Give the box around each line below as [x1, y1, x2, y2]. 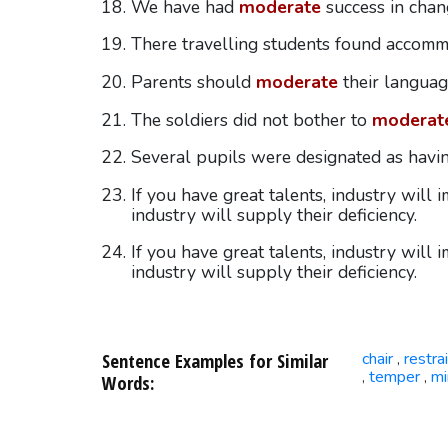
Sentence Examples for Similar [101, 347, 328, 373]
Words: [101, 369, 154, 395]
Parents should [130, 70, 256, 95]
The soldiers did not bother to [130, 107, 372, 132]
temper [368, 365, 420, 388]
